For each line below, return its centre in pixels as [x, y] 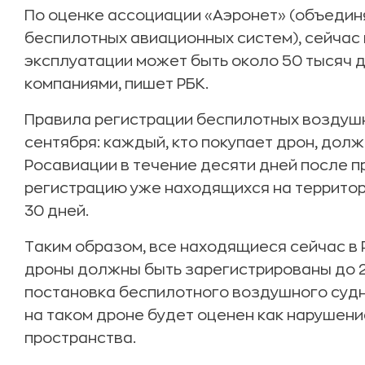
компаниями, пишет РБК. [117, 84]
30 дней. [57, 211]
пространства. [80, 338]
